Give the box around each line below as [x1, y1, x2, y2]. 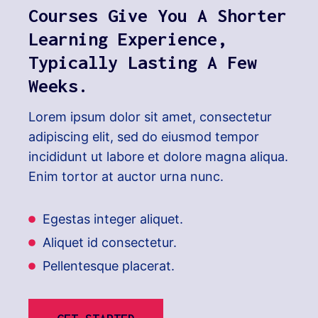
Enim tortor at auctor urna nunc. [28, 169, 224, 185]
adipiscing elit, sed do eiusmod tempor [28, 129, 259, 145]
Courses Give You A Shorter [28, 5, 287, 26]
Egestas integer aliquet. [43, 212, 183, 227]
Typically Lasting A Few [28, 52, 257, 73]
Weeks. [28, 75, 88, 97]
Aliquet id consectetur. [43, 235, 177, 251]
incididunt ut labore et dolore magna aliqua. [28, 149, 288, 165]
